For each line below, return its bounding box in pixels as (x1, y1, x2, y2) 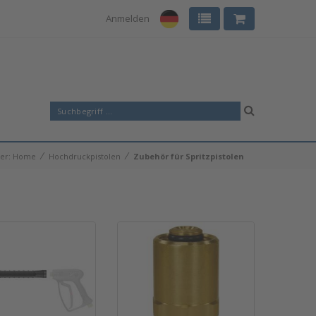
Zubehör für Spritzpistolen (133, 151, 244, 162)
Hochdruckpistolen (49, 151, 121, 162)
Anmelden (106, 12, 150, 25)
